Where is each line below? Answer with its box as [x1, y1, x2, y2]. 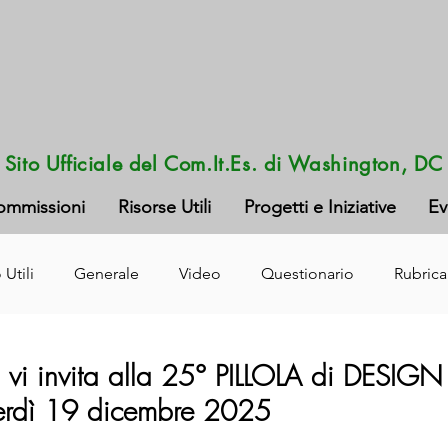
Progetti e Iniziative [244, 195, 396, 218]
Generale [74, 263, 139, 283]
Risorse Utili [118, 195, 211, 218]
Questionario [261, 263, 354, 283]
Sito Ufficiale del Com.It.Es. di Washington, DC [4, 150, 444, 177]
